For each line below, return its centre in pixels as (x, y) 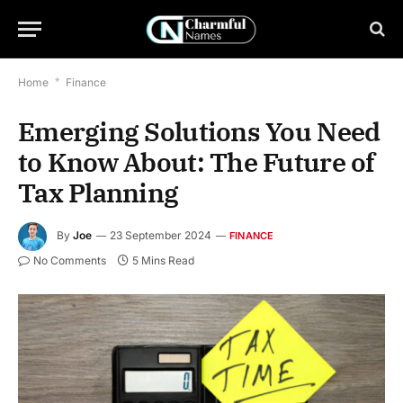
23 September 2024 (161, 236)
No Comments (70, 260)
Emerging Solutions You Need (199, 131)
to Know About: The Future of (197, 162)
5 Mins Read (163, 260)
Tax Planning (99, 193)
